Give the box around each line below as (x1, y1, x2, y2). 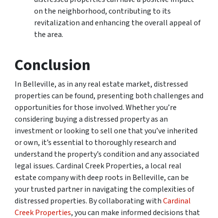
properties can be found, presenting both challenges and (15, 91, 203, 101)
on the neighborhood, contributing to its (34, 6, 171, 17)
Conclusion (15, 54, 91, 76)
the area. (34, 29, 63, 40)
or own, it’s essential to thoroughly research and (15, 137, 176, 148)
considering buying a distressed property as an (15, 114, 168, 125)
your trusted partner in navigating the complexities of (15, 184, 194, 195)
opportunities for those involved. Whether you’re (15, 102, 177, 113)
